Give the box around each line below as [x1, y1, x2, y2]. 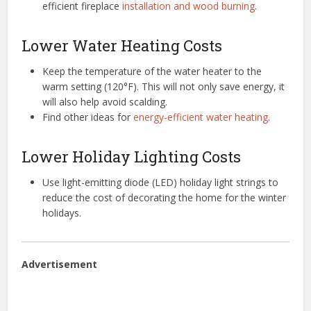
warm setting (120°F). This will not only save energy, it [42, 79, 285, 93]
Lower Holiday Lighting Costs [22, 146, 242, 167]
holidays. [42, 205, 82, 219]
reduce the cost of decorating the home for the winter [42, 190, 287, 204]
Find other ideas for [42, 110, 134, 124]
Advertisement [22, 257, 98, 271]
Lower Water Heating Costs [22, 35, 223, 56]
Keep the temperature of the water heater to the [42, 64, 262, 78]
